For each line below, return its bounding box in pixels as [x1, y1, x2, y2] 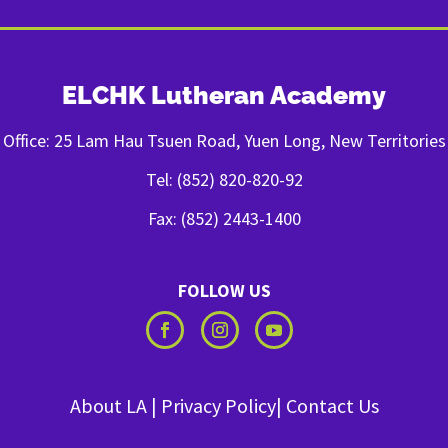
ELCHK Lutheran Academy [62, 80, 386, 111]
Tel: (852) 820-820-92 [145, 168, 303, 192]
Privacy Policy [160, 393, 276, 419]
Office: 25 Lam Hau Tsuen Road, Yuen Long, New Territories [2, 129, 446, 153]
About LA [69, 393, 147, 419]
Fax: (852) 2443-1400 [147, 207, 301, 231]
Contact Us [285, 393, 379, 419]
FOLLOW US [177, 279, 271, 303]
